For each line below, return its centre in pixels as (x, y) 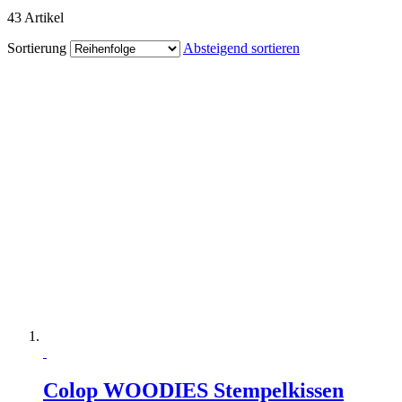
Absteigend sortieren (241, 48)
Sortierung (37, 48)
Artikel (43, 17)
